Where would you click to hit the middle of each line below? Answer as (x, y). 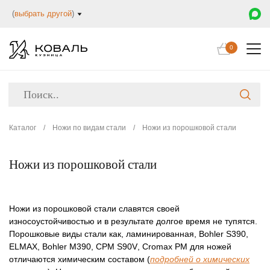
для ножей (209, 246)
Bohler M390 (67, 246)
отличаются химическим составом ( (80, 259)
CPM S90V (117, 246)
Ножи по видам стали (89, 128)
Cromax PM (165, 246)
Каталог (23, 128)
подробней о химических (200, 259)
